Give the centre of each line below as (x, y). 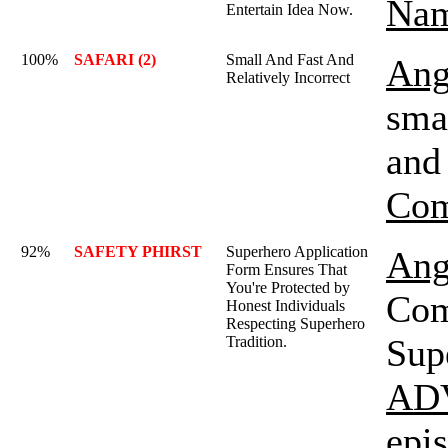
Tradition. (256, 341)
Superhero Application (297, 251)
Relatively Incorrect (288, 77)
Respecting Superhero (295, 323)
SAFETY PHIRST (138, 251)
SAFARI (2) (115, 59)
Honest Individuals (285, 305)
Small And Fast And (290, 59)
